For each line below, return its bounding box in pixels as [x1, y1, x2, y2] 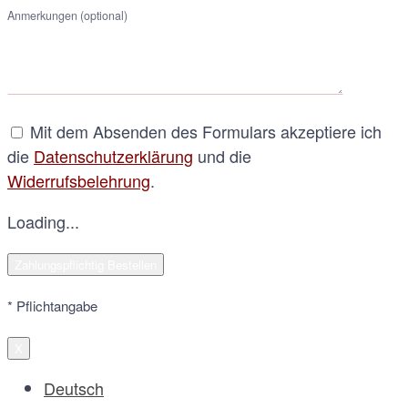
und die [193, 143, 251, 168]
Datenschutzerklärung [34, 143, 193, 168]
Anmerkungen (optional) [7, 6, 127, 24]
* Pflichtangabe [7, 295, 97, 315]
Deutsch [44, 375, 104, 400]
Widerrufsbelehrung [7, 168, 150, 192]
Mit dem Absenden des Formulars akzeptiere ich [25, 118, 382, 143]
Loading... [7, 209, 79, 233]
